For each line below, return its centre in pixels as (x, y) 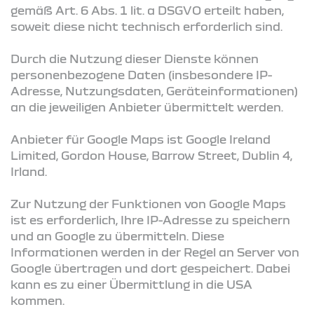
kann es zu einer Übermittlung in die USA (131, 284)
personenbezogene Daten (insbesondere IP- (141, 74)
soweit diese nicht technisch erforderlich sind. (146, 26)
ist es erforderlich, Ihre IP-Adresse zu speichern (150, 219)
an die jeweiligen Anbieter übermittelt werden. (147, 107)
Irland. (29, 171)
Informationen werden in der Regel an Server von (155, 252)
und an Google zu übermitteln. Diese (117, 235)
